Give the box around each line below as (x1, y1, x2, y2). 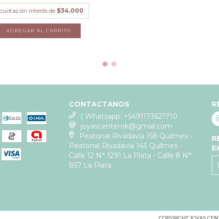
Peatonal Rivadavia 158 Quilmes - (79, 131, 192, 140)
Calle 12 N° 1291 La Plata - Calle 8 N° (69, 151, 192, 160)
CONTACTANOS (69, 99, 130, 109)
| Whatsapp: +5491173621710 (81, 111, 178, 121)
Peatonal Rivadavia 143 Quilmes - (69, 141, 182, 150)
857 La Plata (69, 160, 112, 170)
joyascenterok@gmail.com (81, 121, 173, 131)
